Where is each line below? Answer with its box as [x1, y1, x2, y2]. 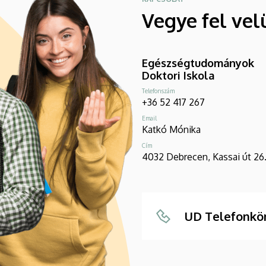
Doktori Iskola [142, 68, 214, 82]
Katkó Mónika [142, 123, 201, 135]
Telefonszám [142, 87, 175, 94]
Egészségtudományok [142, 56, 254, 69]
